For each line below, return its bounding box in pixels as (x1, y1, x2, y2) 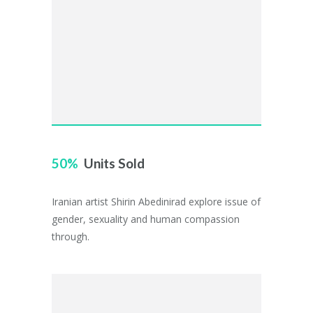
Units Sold (84, 155, 145, 171)
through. (52, 230, 89, 243)
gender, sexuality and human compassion (52, 212, 240, 226)
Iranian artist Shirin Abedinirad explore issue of (52, 195, 261, 208)
